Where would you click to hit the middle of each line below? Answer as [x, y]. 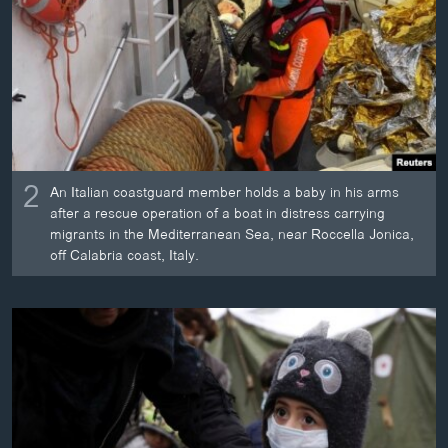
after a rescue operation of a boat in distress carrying [218, 213]
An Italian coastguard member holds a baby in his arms [225, 192]
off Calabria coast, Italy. [125, 255]
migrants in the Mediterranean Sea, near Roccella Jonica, [232, 234]
